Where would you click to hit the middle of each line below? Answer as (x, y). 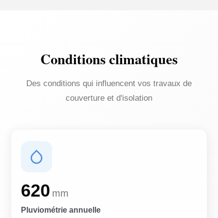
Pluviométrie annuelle (61, 210)
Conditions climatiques (109, 59)
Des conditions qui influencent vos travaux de (109, 83)
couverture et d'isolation (109, 98)
